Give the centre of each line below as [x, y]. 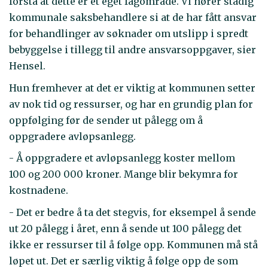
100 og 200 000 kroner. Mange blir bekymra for [124, 174]
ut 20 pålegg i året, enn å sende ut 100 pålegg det [125, 228]
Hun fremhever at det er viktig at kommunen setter [132, 88]
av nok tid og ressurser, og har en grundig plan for [131, 104]
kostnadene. [39, 191]
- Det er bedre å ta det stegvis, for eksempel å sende [133, 212]
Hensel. [27, 66]
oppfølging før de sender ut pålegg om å [106, 120]
